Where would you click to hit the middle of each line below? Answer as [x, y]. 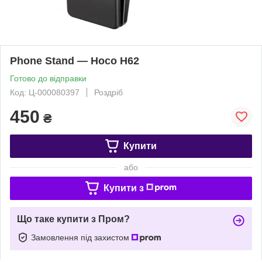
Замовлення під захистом [81, 237]
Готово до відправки [48, 78]
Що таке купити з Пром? [73, 219]
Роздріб [108, 92]
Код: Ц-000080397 [45, 92]
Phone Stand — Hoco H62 [75, 61]
